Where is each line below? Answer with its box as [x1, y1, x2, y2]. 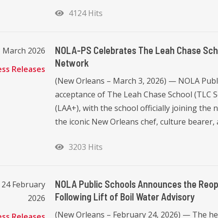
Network [55, 56, 89, 69]
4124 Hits [65, 7, 103, 18]
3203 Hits [65, 141, 103, 152]
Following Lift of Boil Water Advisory [55, 190, 195, 202]
